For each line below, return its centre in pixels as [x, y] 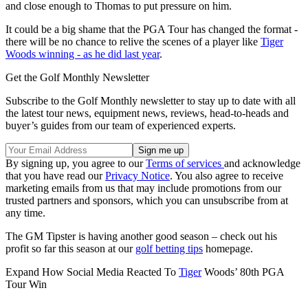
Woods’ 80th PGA [243, 272]
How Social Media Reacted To [110, 272]
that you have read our [55, 176]
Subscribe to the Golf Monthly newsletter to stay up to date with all [151, 101]
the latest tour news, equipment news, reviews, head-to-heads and [147, 113]
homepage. [228, 249]
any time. [25, 213]
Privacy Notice [137, 176]
